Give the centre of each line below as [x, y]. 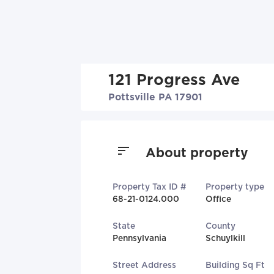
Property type [235, 187]
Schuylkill [226, 238]
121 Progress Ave [174, 80]
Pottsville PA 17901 [155, 97]
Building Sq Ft [235, 265]
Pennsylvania [139, 238]
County [221, 226]
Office [219, 199]
